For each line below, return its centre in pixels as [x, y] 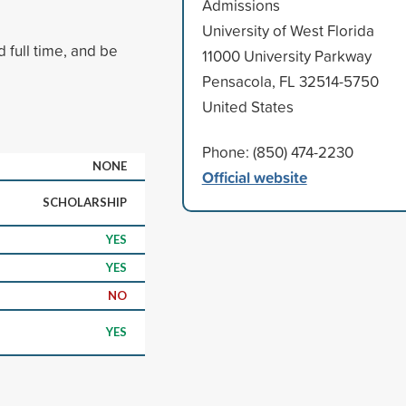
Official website [254, 177]
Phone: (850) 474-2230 [277, 151]
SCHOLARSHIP [85, 202]
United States [247, 106]
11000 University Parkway [286, 55]
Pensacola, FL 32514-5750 [290, 81]
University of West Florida [288, 30]
